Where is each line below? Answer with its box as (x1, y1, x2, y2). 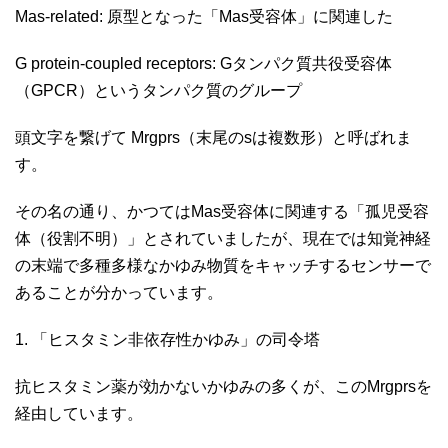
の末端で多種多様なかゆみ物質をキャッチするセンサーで (15, 256, 431, 274)
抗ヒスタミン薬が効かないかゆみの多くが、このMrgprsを (15, 377, 432, 395)
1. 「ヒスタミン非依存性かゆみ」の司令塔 (15, 330, 324, 348)
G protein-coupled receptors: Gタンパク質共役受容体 (15, 54, 392, 72)
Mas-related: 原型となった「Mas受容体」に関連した (15, 7, 397, 25)
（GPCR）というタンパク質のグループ (15, 81, 306, 99)
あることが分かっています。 (15, 283, 227, 301)
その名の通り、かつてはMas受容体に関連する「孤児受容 (15, 202, 429, 220)
